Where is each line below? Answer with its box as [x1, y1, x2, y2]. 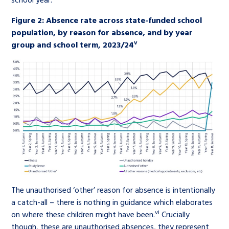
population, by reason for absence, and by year [11, 26, 193, 38]
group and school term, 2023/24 [11, 38, 134, 51]
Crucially [159, 208, 190, 220]
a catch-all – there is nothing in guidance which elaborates [11, 196, 213, 208]
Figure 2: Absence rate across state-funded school [11, 14, 202, 26]
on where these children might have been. [11, 208, 155, 220]
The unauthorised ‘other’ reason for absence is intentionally [11, 184, 216, 196]
